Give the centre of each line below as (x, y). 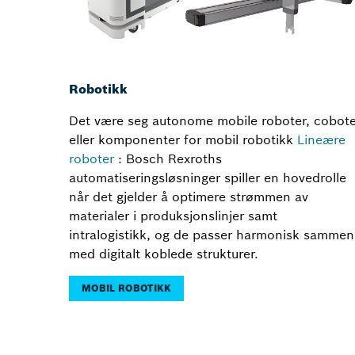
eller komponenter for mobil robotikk (183, 140)
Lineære (321, 140)
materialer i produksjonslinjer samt (173, 216)
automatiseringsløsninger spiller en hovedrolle (208, 178)
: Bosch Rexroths (168, 159)
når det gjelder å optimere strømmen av (189, 197)
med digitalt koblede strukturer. (164, 254)
